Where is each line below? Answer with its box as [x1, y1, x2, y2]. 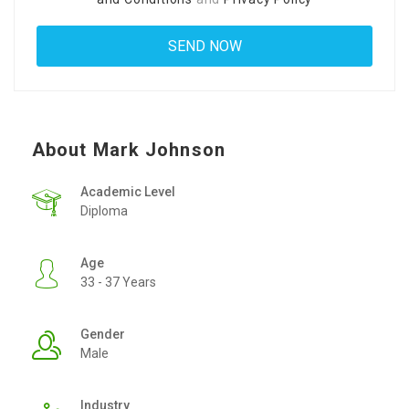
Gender [80, 327, 125, 342]
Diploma [80, 204, 128, 219]
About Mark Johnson [32, 139, 225, 162]
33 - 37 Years [80, 275, 156, 290]
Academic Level [80, 184, 175, 200]
